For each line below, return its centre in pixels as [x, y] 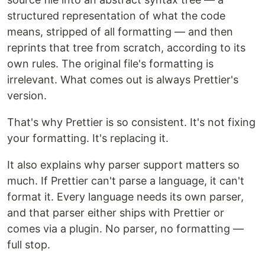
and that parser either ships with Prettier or [116, 213]
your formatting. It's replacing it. [88, 138]
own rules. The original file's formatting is [110, 64]
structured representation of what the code [116, 16]
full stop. [29, 245]
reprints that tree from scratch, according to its [126, 48]
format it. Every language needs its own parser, [125, 197]
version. [27, 96]
